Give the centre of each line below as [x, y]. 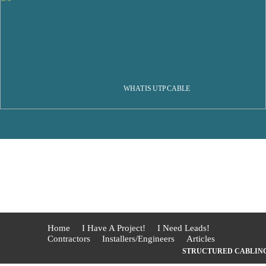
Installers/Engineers [138, 239]
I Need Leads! [183, 228]
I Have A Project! [114, 228]
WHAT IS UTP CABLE [157, 88]
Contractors [69, 239]
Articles [201, 239]
